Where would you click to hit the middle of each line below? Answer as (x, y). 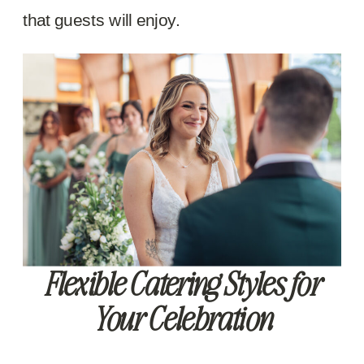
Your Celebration (182, 318)
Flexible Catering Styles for (182, 283)
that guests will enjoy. (102, 20)
